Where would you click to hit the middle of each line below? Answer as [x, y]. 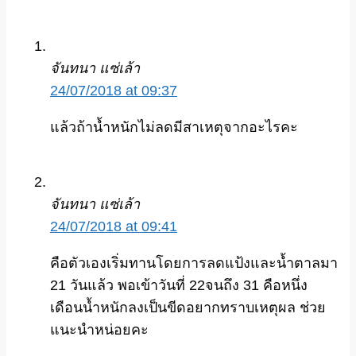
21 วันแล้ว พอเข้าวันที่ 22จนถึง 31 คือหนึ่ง [179, 285]
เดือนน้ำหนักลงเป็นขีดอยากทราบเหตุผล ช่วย [188, 307]
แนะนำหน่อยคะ [99, 329]
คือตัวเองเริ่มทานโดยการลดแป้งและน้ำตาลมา [194, 263]
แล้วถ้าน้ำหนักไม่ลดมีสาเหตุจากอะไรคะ [174, 127]
